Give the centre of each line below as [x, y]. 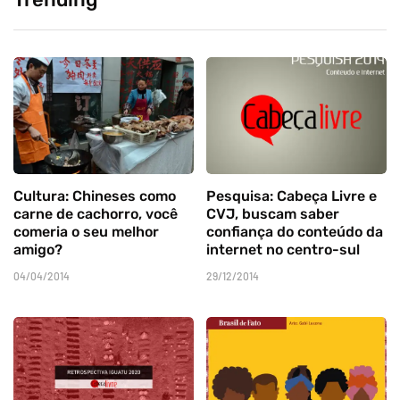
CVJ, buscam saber [273, 213]
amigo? [38, 249]
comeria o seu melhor [86, 231]
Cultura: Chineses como [95, 196]
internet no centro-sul [283, 249]
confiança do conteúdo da [295, 231]
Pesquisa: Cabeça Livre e [292, 196]
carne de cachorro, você [96, 213]
